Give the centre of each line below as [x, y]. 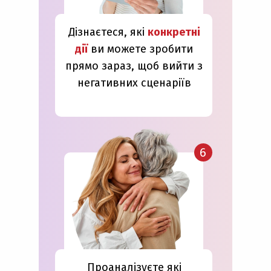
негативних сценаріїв [134, 83]
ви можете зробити [142, 49]
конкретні [174, 32]
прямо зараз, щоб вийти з [134, 66]
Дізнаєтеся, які [108, 32]
